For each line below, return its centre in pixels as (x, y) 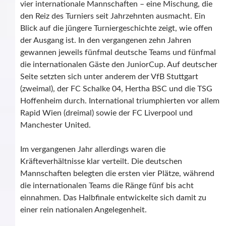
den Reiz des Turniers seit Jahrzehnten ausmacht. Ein (113, 16)
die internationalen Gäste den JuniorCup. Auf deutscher (119, 65)
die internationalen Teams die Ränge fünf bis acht (107, 186)
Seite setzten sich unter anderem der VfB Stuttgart (109, 77)
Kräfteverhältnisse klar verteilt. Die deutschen (101, 162)
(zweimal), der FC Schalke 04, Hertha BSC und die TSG (116, 89)
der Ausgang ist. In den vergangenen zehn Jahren (106, 41)
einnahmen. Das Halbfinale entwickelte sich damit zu (113, 198)
